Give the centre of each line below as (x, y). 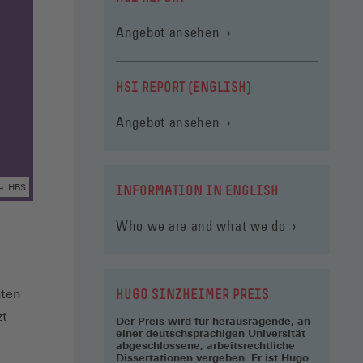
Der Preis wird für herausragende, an (213, 321)
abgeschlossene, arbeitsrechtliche (205, 345)
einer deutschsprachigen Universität (211, 333)
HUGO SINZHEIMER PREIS (192, 294)
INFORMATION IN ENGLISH (197, 190)
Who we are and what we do (201, 226)
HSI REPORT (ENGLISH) (184, 87)
